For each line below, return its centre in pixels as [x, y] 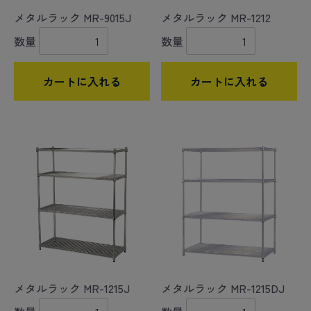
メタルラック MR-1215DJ [223, 288]
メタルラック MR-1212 [216, 18]
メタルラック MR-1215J [72, 288]
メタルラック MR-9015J [73, 18]
